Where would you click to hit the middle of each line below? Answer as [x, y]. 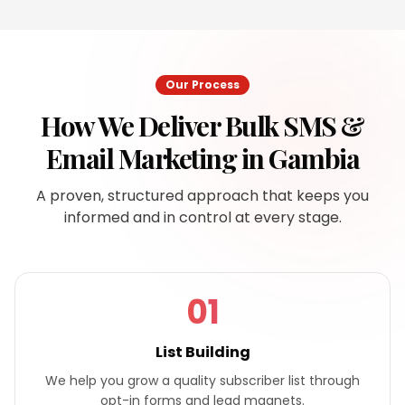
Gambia [314, 158]
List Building [202, 352]
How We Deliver [133, 126]
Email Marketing [141, 158]
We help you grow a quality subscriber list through [202, 381]
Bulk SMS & [294, 126]
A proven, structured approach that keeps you [202, 196]
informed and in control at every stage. [202, 217]
